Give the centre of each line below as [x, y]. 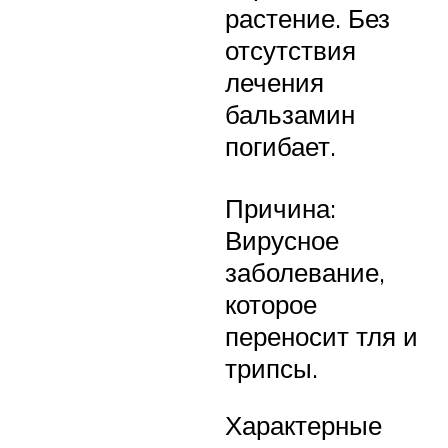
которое [271, 303]
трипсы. [271, 367]
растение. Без [307, 18]
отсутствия [290, 50]
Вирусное [282, 239]
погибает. [280, 146]
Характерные [303, 425]
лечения [274, 82]
